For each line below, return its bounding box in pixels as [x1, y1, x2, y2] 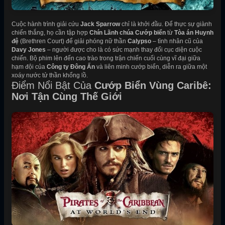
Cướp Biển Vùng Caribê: [94, 80, 211, 91]
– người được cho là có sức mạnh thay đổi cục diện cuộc [46, 46, 202, 54]
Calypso [128, 38, 151, 45]
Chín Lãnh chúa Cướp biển [89, 29, 166, 37]
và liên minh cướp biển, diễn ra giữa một [95, 63, 207, 71]
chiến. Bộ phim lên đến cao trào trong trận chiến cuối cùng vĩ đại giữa [12, 55, 200, 62]
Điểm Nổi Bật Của [12, 80, 94, 91]
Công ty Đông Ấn [47, 63, 95, 71]
